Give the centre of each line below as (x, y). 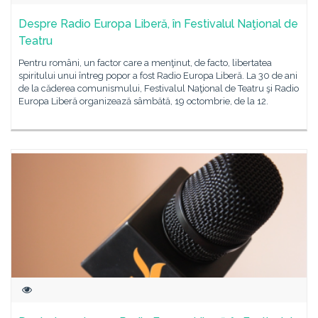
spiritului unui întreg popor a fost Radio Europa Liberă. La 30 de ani (158, 76)
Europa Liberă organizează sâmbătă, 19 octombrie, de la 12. (143, 101)
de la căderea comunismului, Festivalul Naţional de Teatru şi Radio (159, 88)
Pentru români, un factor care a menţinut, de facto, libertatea (145, 63)
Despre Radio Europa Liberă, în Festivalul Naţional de (158, 24)
